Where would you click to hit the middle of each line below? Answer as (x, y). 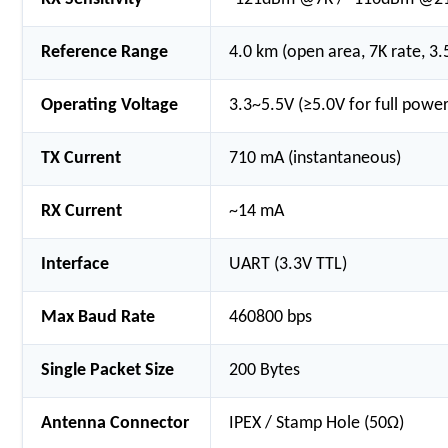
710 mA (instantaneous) (315, 158)
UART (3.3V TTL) (288, 264)
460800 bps (271, 317)
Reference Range (105, 52)
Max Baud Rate (98, 317)
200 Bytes (265, 370)
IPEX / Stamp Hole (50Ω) (317, 423)
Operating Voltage (110, 105)
